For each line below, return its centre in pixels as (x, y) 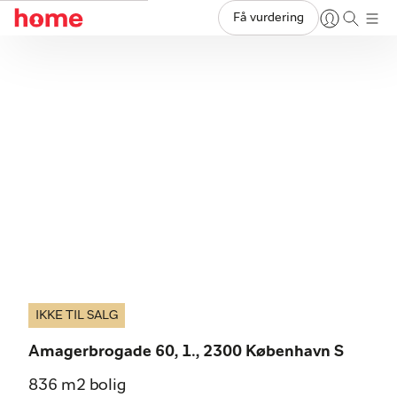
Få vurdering (269, 18)
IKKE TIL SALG (77, 315)
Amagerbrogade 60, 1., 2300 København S (186, 352)
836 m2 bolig (77, 385)
